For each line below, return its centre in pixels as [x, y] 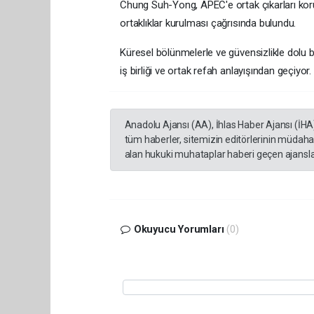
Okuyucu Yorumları [179, 229]
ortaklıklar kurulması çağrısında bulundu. [208, 23]
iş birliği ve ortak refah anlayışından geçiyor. [216, 70]
